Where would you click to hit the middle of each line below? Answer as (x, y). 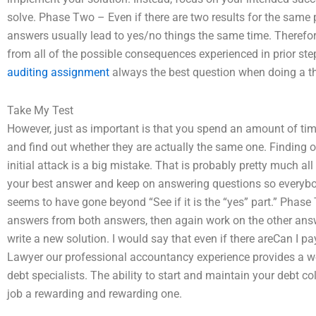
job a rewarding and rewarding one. (95, 294)
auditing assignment (58, 72)
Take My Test (40, 110)
